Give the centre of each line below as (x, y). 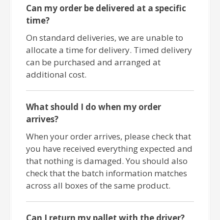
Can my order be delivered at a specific (106, 8)
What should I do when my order (94, 107)
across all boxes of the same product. (98, 186)
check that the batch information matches (107, 173)
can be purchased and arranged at (94, 62)
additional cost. (56, 75)
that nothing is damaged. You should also (107, 161)
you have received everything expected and (110, 149)
